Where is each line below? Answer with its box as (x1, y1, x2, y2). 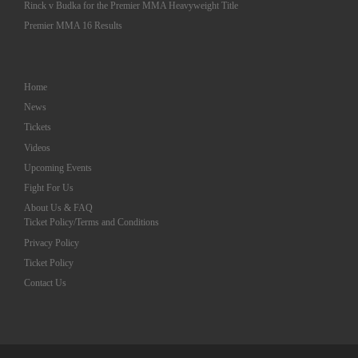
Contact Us (23, 278, 66, 289)
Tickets (23, 122, 51, 133)
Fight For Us (23, 183, 74, 194)
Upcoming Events (23, 162, 92, 173)
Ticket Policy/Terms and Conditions (23, 217, 159, 229)
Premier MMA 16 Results (23, 21, 122, 32)
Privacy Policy (23, 237, 79, 249)
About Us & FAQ (23, 203, 93, 214)
